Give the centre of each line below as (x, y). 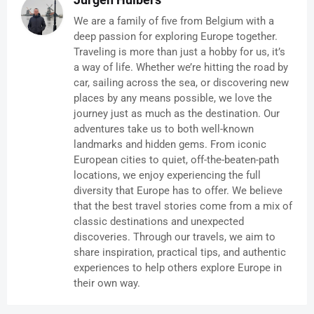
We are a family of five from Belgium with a (174, 21)
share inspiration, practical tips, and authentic (180, 253)
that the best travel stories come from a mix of (183, 206)
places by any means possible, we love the (173, 98)
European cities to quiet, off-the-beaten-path (176, 160)
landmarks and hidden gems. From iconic (170, 145)
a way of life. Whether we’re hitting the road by (181, 68)
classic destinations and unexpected (159, 222)
